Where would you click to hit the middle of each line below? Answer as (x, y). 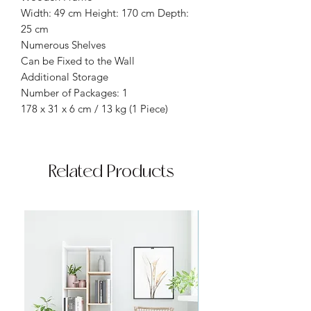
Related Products (111, 172)
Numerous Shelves (63, 44)
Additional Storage (65, 76)
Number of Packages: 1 (74, 92)
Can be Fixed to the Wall (78, 60)
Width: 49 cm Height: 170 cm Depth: (105, 12)
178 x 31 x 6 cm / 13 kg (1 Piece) (94, 108)
